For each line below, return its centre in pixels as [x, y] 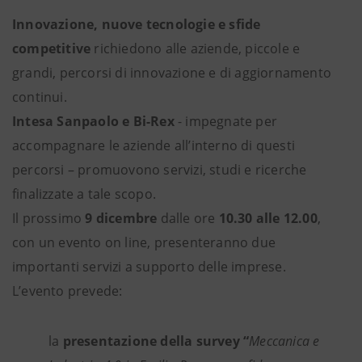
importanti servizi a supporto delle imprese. [149, 267]
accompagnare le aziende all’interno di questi [154, 146]
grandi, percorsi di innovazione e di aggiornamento [172, 73]
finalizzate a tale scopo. [86, 194]
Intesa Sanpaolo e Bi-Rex [95, 122]
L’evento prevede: [67, 291]
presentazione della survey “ [156, 341]
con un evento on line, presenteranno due [144, 243]
